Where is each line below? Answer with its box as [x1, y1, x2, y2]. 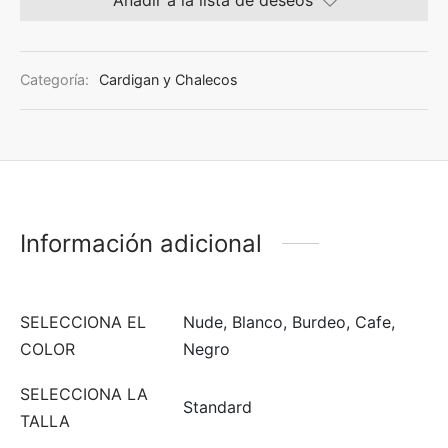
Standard [183, 396, 252, 417]
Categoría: [20, 71, 93, 89]
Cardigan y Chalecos [99, 71, 238, 89]
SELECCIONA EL [20, 311, 146, 332]
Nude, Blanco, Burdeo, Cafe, [183, 311, 395, 332]
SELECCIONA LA [20, 383, 148, 404]
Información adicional [20, 228, 262, 258]
